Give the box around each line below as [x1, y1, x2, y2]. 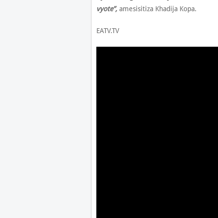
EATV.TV [96, 26, 119, 35]
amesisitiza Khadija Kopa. [117, 4, 197, 13]
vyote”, [96, 4, 117, 13]
